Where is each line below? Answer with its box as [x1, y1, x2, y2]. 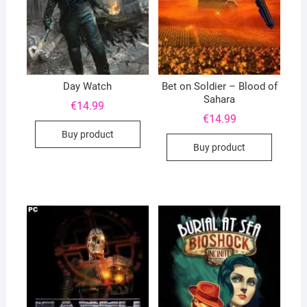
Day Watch [63, 79, 112, 93]
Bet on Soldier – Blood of [161, 79, 278, 93]
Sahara [204, 93, 236, 106]
